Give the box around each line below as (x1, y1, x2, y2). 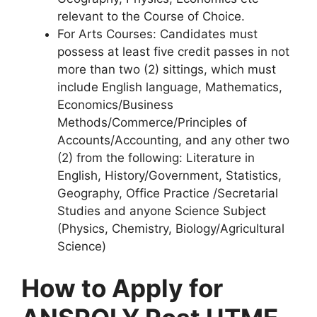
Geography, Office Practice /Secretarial (57, 185, 278, 200)
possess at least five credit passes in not (57, 44, 289, 59)
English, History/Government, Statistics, (57, 168, 282, 183)
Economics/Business (57, 97, 173, 112)
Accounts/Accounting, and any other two (57, 132, 289, 147)
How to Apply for (21, 273, 223, 304)
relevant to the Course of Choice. (57, 8, 245, 23)
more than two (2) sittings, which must (57, 62, 276, 76)
